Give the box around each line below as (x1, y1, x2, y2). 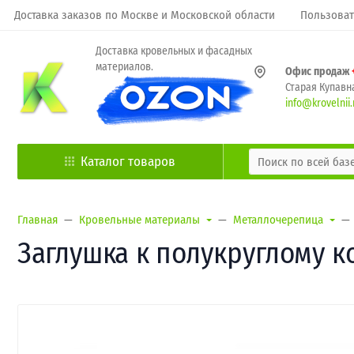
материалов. (96, 60, 153, 73)
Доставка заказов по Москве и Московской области (14, 8, 275, 22)
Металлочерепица (232, 213, 323, 227)
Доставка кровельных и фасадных (96, 44, 252, 58)
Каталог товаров (81, 153, 175, 170)
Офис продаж (285, 64, 352, 78)
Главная (17, 213, 58, 227)
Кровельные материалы (79, 213, 200, 227)
